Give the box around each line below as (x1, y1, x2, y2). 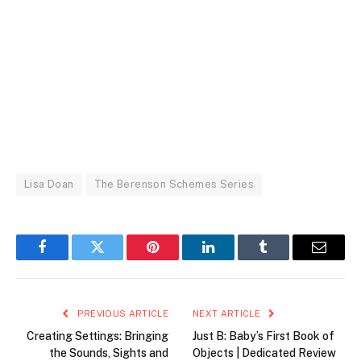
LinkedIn (206, 251, 260, 267)
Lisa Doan (24, 177, 74, 190)
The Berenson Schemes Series (93, 177, 255, 190)
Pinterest (151, 251, 203, 267)
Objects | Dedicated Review (193, 346, 336, 359)
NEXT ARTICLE (193, 308, 263, 318)
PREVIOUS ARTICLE (74, 308, 168, 318)
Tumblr (262, 251, 305, 267)
